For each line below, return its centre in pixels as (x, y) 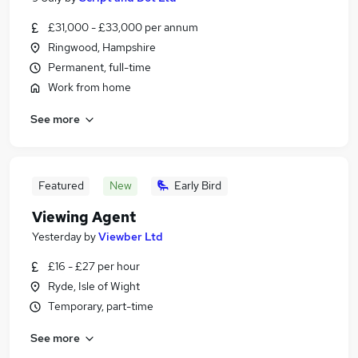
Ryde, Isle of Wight (94, 286)
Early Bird (198, 185)
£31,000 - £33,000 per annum (123, 27)
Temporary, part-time (101, 306)
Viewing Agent (84, 217)
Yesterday (57, 237)
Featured (61, 185)
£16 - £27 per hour (94, 266)
